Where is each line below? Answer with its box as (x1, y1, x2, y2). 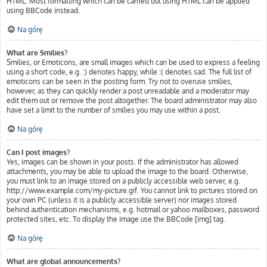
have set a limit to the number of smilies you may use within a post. (7, 105, 221, 114)
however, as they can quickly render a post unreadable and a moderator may (7, 86, 249, 95)
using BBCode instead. (7, 6, 80, 15)
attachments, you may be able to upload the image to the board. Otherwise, (7, 167, 248, 176)
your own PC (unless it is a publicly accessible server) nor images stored (7, 195, 237, 204)
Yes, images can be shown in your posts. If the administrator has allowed (7, 157, 238, 166)
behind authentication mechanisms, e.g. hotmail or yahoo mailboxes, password (7, 205, 259, 214)
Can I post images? (7, 148, 70, 157)
